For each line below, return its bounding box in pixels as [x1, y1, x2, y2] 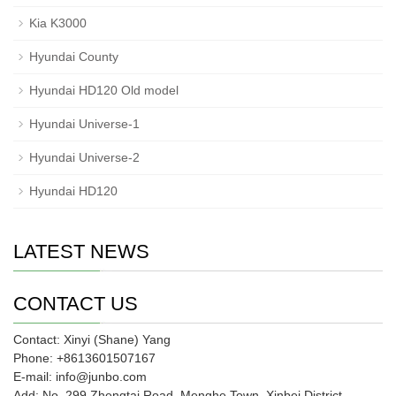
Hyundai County [29, 49, 118, 64]
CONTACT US [13, 292, 138, 315]
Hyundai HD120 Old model [29, 82, 179, 97]
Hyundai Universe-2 [29, 149, 140, 164]
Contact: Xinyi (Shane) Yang [13, 331, 171, 346]
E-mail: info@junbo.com [13, 369, 147, 384]
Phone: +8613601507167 [13, 350, 156, 365]
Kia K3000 [29, 15, 87, 30]
